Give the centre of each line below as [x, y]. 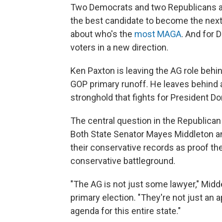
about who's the [102, 34]
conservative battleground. [123, 161]
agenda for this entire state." [126, 211]
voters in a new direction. [119, 48]
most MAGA [158, 34]
